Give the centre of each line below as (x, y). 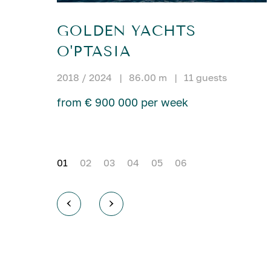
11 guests (206, 77)
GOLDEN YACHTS (127, 31)
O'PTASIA (94, 51)
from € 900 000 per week (123, 102)
